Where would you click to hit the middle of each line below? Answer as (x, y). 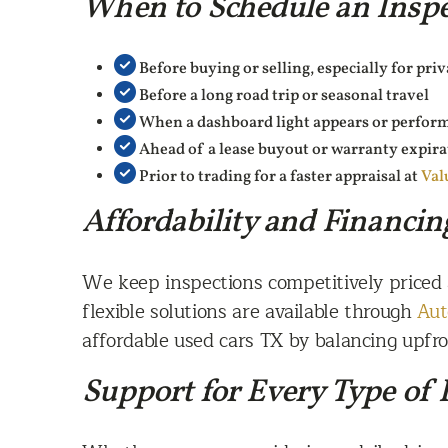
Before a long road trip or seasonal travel (283, 96)
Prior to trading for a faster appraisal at (279, 177)
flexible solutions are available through (250, 311)
